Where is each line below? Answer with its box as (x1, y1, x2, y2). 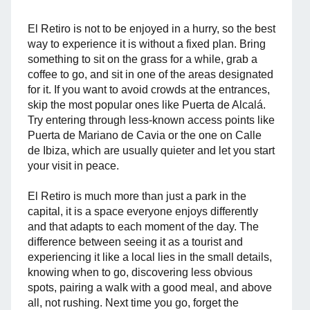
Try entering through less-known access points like (28, 114, 275, 126)
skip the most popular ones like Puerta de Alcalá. (28, 99, 266, 111)
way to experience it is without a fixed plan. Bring (28, 38, 266, 50)
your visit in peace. (28, 160, 119, 172)
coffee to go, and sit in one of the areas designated (28, 69, 273, 80)
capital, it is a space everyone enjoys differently (28, 206, 258, 217)
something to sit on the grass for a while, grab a (28, 53, 257, 65)
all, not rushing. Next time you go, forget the (28, 297, 239, 309)
